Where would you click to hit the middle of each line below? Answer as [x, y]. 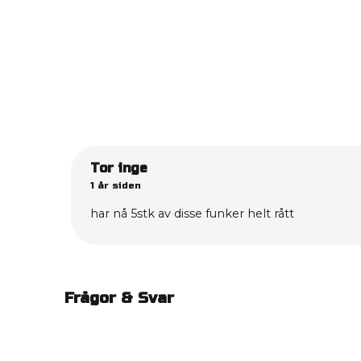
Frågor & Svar [119, 298]
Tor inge [119, 168]
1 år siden [116, 186]
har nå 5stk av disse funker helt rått [192, 214]
